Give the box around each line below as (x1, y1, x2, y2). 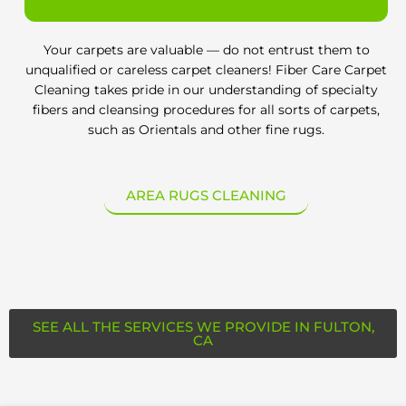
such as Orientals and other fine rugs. (88, 121, 324, 138)
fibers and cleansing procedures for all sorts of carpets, (33, 101, 380, 118)
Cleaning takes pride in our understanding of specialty (34, 81, 378, 98)
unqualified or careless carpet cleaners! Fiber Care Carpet (25, 61, 387, 78)
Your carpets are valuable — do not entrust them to (43, 41, 370, 58)
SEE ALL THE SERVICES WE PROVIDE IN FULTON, (32, 318, 374, 336)
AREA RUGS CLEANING (126, 187, 286, 205)
